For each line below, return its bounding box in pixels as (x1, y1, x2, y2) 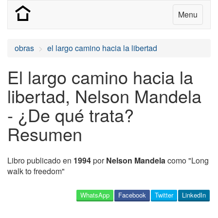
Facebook (118, 190, 146, 200)
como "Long (165, 155, 209, 166)
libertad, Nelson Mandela (7, 83, 201, 108)
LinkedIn (182, 190, 206, 200)
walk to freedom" (7, 165, 65, 177)
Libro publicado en (7, 155, 73, 166)
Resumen (7, 121, 82, 146)
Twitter (155, 190, 173, 200)
